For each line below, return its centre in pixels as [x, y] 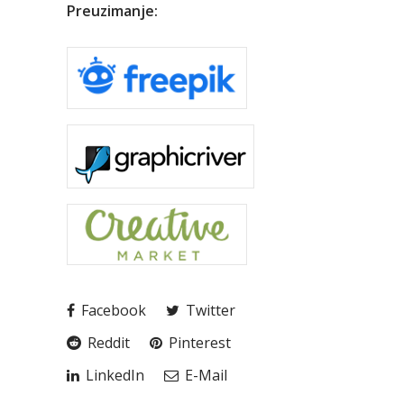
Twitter [209, 311]
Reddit [107, 343]
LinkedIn [113, 376]
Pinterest [198, 343]
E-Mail [204, 376]
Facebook [112, 311]
